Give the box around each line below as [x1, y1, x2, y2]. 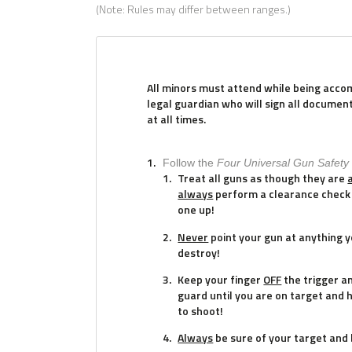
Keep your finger [178, 271, 264, 288]
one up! [178, 201, 215, 218]
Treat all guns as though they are [178, 170, 348, 187]
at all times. [147, 110, 207, 127]
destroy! [178, 244, 221, 261]
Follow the [162, 156, 217, 170]
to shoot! [178, 302, 224, 320]
